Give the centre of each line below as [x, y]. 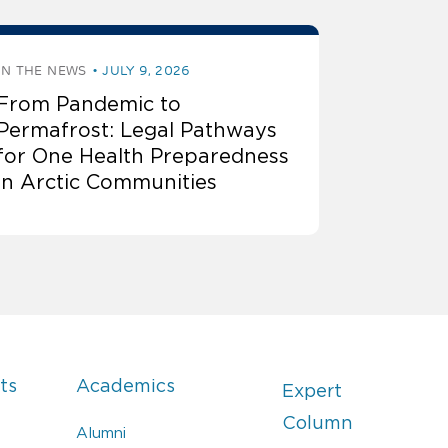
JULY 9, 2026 [146, 71]
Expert [311, 391]
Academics [126, 386]
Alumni [101, 433]
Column [317, 423]
